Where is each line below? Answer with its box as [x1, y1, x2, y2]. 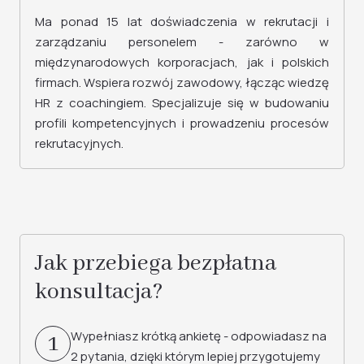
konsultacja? [35, 278, 163, 306]
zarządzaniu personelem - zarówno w [35, 33, 329, 50]
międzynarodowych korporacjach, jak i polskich [35, 54, 329, 71]
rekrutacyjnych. [35, 135, 123, 152]
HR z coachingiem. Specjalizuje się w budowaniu [35, 94, 329, 111]
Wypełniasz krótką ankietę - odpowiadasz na [71, 327, 327, 344]
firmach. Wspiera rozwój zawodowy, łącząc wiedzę [35, 74, 329, 91]
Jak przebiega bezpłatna [35, 249, 276, 278]
